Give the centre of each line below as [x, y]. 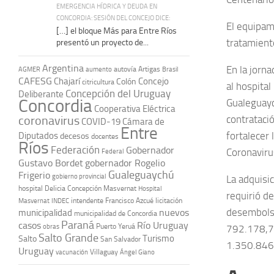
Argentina [63, 68]
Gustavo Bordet [51, 163]
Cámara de [143, 121]
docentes [105, 136]
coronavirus [49, 120]
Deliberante [41, 94]
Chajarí [67, 81]
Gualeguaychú [141, 175]
